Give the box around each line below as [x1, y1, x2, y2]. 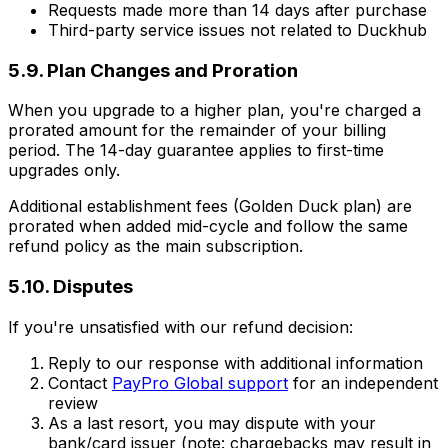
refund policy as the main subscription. [8, 236, 303, 257]
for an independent [288, 372, 438, 393]
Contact [48, 372, 112, 393]
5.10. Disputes [8, 274, 133, 298]
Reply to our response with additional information [48, 352, 423, 373]
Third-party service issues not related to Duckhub [48, 19, 427, 40]
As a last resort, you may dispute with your [48, 412, 376, 433]
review [48, 392, 98, 413]
